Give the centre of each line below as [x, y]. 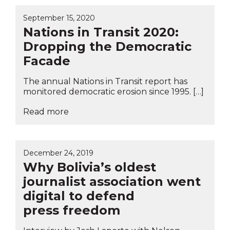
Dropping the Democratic [107, 46]
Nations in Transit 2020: [101, 32]
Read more [46, 111]
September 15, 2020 [59, 18]
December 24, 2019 [58, 153]
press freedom [72, 210]
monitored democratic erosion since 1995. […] [113, 91]
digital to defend [79, 196]
